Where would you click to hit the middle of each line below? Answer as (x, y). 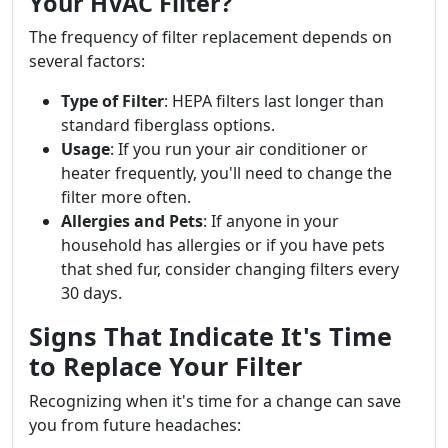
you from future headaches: (135, 425)
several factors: (87, 61)
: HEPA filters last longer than (274, 101)
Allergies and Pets (132, 221)
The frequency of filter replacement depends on (210, 37)
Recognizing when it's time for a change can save (215, 401)
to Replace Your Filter (165, 366)
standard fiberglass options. (168, 125)
